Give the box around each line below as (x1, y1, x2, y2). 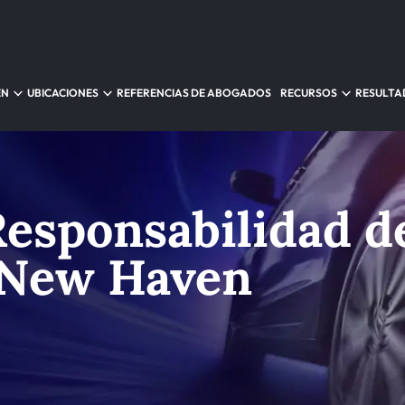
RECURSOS (280, 86, 337, 99)
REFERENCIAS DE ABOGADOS (117, 86, 271, 99)
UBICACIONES (27, 86, 99, 99)
